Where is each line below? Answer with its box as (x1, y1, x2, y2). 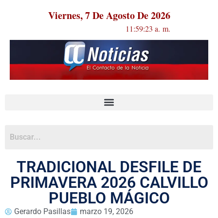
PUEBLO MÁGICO (48, 188, 170, 207)
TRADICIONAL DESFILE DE (17, 157, 201, 176)
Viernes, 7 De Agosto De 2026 (48, 8, 170, 22)
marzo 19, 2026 (80, 206, 133, 216)
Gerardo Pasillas (14, 206, 71, 216)
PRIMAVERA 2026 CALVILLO (10, 173, 208, 192)
